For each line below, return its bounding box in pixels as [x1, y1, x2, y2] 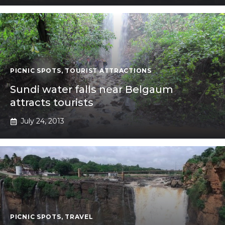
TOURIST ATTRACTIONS [65, 67, 152, 75]
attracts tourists [10, 96, 93, 109]
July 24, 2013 [21, 117, 64, 126]
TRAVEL [65, 213, 93, 221]
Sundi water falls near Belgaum [10, 83, 173, 96]
